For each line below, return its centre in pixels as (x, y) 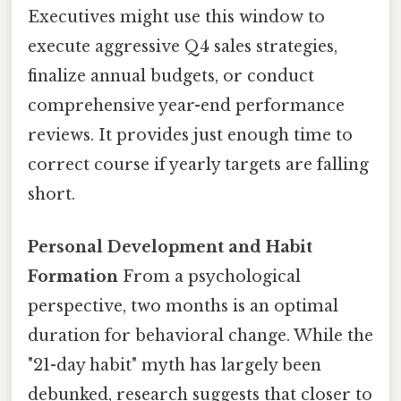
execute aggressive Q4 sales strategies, (183, 47)
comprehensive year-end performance (186, 106)
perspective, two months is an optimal (183, 307)
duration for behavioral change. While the (200, 336)
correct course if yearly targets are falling (198, 165)
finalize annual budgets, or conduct (171, 77)
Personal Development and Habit (170, 247)
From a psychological (209, 277)
